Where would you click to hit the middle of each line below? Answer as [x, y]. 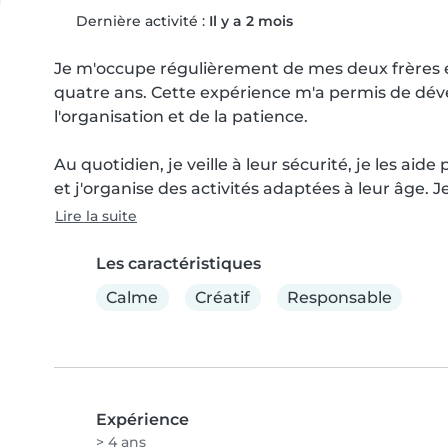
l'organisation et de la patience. [181, 116]
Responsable [339, 297]
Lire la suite [96, 216]
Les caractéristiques [178, 263]
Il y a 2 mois [250, 21]
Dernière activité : [140, 21]
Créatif [223, 297]
